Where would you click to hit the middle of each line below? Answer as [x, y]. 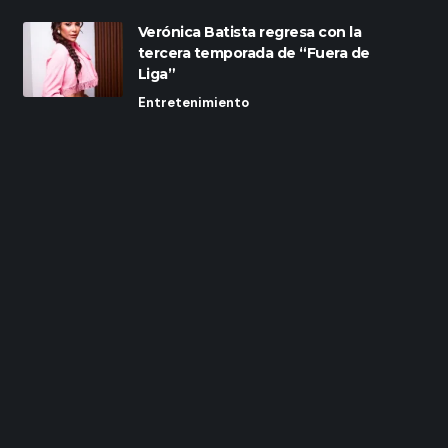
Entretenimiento [193, 103]
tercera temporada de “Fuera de [253, 53]
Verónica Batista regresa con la [249, 32]
